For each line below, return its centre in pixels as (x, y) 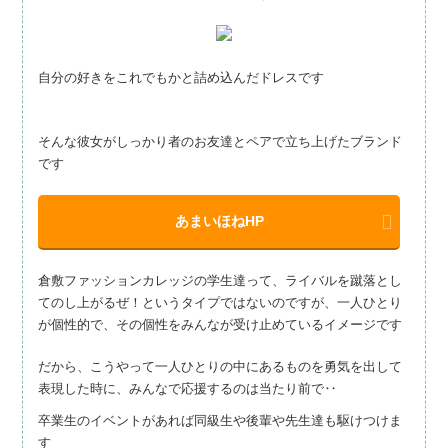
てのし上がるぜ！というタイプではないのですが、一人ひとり (220, 303)
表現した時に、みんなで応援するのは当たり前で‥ (187, 389)
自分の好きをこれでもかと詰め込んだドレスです (181, 78)
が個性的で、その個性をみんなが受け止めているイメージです (220, 325)
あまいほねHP (219, 221)
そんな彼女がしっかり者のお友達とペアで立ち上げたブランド (220, 142)
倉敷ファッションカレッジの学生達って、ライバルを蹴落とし (220, 281)
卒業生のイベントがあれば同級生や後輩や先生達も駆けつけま (220, 421)
